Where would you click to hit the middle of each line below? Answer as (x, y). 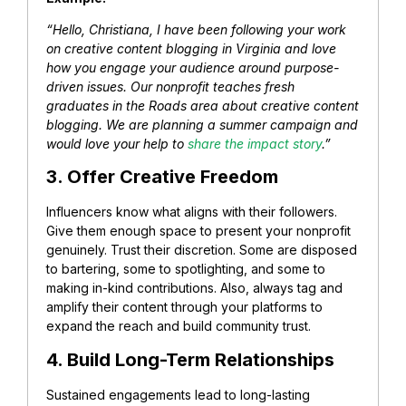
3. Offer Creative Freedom (162, 177)
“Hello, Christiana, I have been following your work (196, 30)
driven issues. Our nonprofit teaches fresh (170, 87)
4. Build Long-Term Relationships (190, 359)
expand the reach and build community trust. (179, 326)
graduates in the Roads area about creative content (203, 106)
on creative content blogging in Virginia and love (191, 49)
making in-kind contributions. (133, 288)
